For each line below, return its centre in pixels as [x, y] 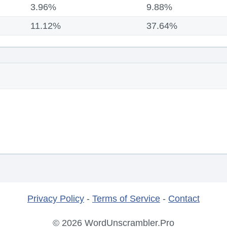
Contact [184, 199]
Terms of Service [126, 199]
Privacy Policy [56, 199]
